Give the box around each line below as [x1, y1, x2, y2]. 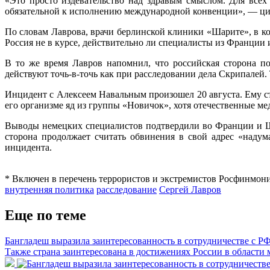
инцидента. [5, 142, 52, 152]
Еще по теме [5, 207, 86, 223]
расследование [96, 184, 157, 195]
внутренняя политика [5, 184, 94, 195]
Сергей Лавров [159, 184, 221, 195]
